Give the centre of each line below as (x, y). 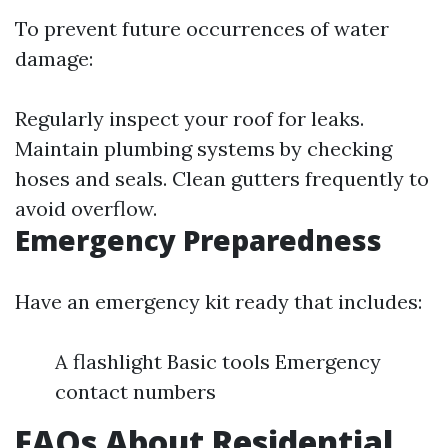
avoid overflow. (86, 208)
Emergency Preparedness (198, 239)
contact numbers (135, 391)
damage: (54, 58)
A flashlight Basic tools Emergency (218, 361)
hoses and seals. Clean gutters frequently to (222, 178)
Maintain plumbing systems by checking (203, 148)
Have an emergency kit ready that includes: (218, 301)
